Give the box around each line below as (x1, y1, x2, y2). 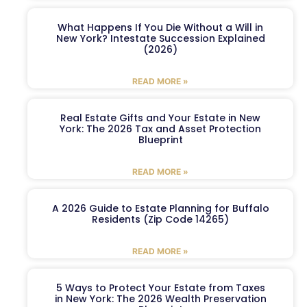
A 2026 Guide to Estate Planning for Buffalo (51, 201, 269, 216)
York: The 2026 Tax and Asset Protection (60, 122, 261, 136)
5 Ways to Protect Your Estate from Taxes (56, 281, 265, 295)
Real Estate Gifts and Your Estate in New (60, 111, 260, 125)
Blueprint (138, 133, 183, 147)
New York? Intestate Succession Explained (56, 32, 265, 46)
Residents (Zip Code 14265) (92, 212, 229, 227)
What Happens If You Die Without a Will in (58, 21, 263, 35)
